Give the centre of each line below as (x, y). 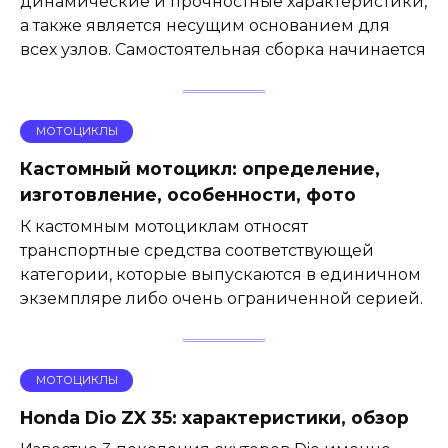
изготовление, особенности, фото (188, 195)
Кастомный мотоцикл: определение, (200, 169)
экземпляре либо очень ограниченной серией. (221, 299)
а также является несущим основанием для (205, 25)
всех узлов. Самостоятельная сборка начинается (223, 49)
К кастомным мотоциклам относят (164, 227)
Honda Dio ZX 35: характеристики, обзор (214, 418)
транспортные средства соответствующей (197, 251)
